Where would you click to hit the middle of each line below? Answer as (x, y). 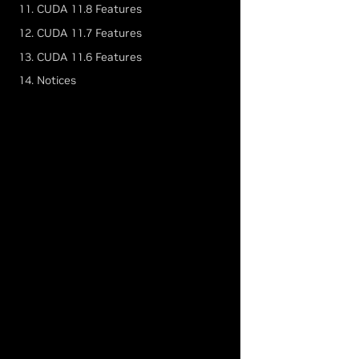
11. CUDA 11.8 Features (81, 9)
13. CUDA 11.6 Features (81, 56)
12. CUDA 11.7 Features (81, 32)
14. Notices (48, 81)
